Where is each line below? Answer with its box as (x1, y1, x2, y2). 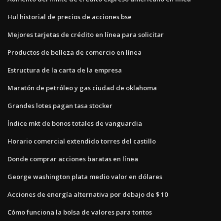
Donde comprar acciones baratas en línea (7, 154, 138, 163)
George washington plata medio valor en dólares (7, 172, 162, 181)
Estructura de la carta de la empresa (7, 65, 122, 74)
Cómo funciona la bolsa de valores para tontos (7, 207, 152, 217)
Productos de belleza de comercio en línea (7, 47, 142, 57)
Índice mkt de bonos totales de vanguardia (7, 118, 142, 128)
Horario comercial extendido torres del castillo (7, 136, 156, 146)
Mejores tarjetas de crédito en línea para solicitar (7, 30, 164, 39)
